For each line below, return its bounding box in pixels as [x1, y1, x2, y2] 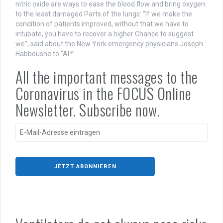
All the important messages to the [15, 66, 198, 89]
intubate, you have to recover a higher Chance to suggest [15, 30, 194, 38]
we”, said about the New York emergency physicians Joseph [15, 40, 203, 48]
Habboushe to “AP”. [15, 50, 79, 58]
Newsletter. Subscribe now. [15, 99, 160, 121]
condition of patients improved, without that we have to [15, 20, 189, 28]
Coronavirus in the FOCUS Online [15, 82, 192, 105]
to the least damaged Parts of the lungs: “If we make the [15, 10, 192, 18]
